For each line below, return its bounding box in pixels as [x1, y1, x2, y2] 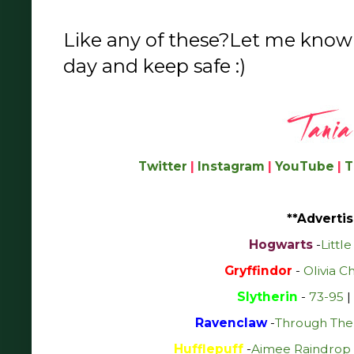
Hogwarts [248, 236, 313, 252]
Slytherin [236, 288, 298, 304]
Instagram [198, 158, 265, 174]
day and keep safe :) [63, 54, 246, 77]
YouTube [275, 158, 334, 174]
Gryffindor [224, 262, 292, 278]
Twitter [138, 158, 187, 174]
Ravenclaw [194, 314, 267, 330]
